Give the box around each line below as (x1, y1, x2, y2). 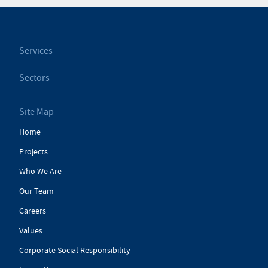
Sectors (19, 72, 50, 84)
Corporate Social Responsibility (19, 245, 130, 256)
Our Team (19, 185, 54, 197)
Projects (19, 146, 48, 157)
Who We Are (19, 166, 62, 177)
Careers (19, 205, 46, 217)
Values (19, 225, 42, 236)
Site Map (19, 106, 54, 118)
